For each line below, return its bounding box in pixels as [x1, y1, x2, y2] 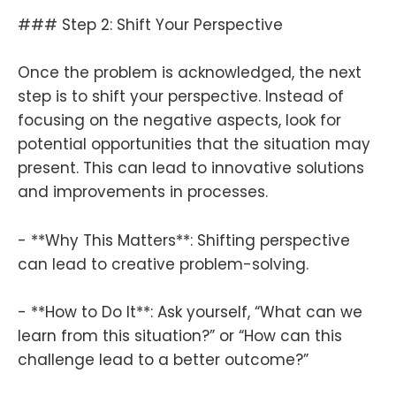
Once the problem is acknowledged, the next [18, 62, 362, 84]
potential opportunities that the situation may [18, 133, 370, 156]
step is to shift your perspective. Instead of [18, 86, 344, 108]
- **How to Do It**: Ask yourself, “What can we [18, 301, 362, 323]
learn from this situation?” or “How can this [18, 324, 342, 346]
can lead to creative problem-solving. [18, 253, 308, 275]
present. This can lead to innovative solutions [18, 157, 364, 179]
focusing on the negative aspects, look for [18, 110, 341, 132]
